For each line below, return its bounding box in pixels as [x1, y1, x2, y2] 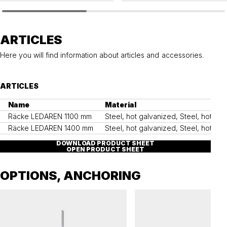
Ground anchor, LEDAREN [121, 11, 186, 18]
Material [105, 100, 137, 109]
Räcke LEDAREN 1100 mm [8, 111, 92, 121]
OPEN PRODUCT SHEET [66, 145, 144, 154]
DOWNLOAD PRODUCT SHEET [56, 139, 155, 147]
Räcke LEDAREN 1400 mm [8, 123, 94, 132]
